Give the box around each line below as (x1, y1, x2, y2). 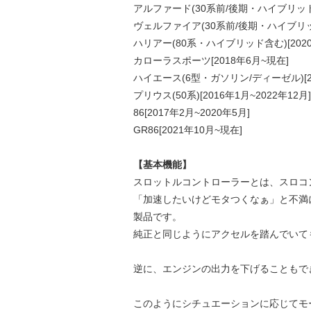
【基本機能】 (133, 158, 192, 170)
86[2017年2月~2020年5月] (133, 106, 250, 118)
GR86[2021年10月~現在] (133, 124, 242, 135)
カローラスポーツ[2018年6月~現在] (133, 54, 299, 66)
